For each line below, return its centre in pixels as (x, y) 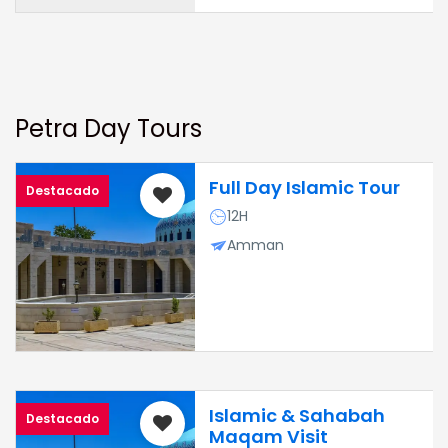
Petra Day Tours (108, 128)
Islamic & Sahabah (296, 415)
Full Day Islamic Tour (304, 187)
